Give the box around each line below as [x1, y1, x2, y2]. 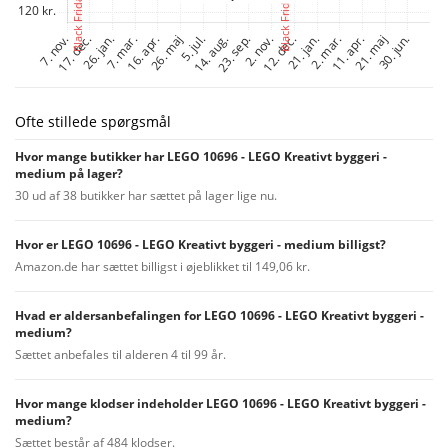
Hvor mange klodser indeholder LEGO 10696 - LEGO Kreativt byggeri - [15, 394, 426, 412]
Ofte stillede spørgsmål [15, 111, 171, 131]
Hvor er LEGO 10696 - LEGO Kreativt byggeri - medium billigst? [15, 235, 386, 253]
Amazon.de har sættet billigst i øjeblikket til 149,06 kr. [15, 257, 310, 275]
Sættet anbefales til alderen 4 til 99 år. [15, 345, 226, 363]
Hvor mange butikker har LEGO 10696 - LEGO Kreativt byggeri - [15, 147, 387, 165]
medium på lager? [15, 164, 123, 182]
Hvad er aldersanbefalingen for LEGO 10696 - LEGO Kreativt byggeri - [15, 306, 424, 324]
